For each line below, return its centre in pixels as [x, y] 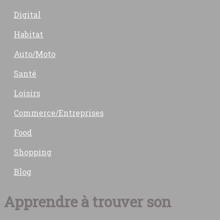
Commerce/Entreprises [59, 113]
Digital [27, 14]
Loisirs [27, 93]
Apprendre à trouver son [88, 202]
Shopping [33, 152]
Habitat [28, 34]
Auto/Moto [35, 54]
